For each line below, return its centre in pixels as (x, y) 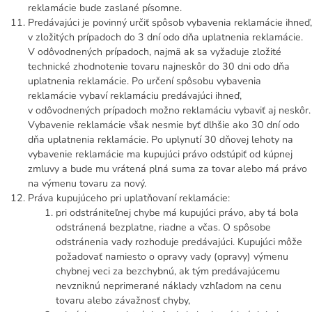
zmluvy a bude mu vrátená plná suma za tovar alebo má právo (167, 169)
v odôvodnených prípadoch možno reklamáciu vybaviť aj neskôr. (169, 110)
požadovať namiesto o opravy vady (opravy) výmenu (172, 256)
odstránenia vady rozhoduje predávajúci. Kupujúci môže (179, 242)
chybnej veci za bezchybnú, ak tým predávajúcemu (168, 271)
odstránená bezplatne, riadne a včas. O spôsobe (163, 227)
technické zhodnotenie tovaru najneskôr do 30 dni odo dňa (159, 66)
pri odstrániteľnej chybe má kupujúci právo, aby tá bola (177, 212)
